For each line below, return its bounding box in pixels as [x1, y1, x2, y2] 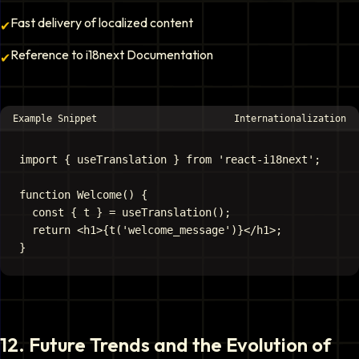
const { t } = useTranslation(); [19, 206, 231, 219]
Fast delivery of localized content [10, 14, 193, 30]
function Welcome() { [19, 188, 147, 201]
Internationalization [234, 113, 346, 124]
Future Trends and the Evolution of [29, 333, 331, 357]
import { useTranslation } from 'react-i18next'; [19, 153, 321, 166]
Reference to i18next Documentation [10, 46, 213, 63]
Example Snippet [13, 113, 97, 124]
